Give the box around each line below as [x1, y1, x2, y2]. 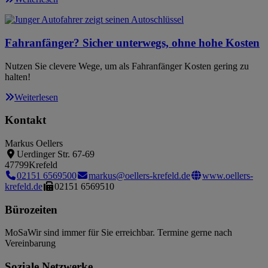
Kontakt [5, 114, 46, 127]
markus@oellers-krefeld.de [89, 170, 190, 181]
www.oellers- [202, 170, 253, 181]
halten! [5, 71, 31, 82]
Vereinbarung [5, 238, 56, 249]
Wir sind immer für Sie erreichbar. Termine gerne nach [28, 227, 232, 238]
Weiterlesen [14, 92, 58, 102]
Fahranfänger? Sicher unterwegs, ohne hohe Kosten [5, 36, 260, 49]
